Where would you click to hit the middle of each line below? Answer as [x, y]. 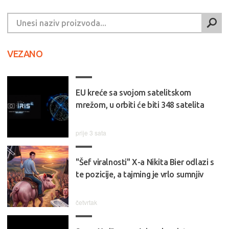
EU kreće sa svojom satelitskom [133, 93]
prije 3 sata [91, 133]
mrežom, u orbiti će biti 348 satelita [140, 105]
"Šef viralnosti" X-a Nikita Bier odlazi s [145, 162]
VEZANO [25, 54]
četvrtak [86, 202]
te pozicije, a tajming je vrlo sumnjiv [140, 175]
